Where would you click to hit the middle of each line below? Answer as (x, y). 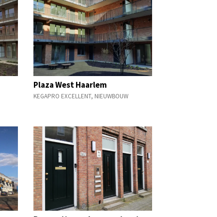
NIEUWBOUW (111, 96)
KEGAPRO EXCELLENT (62, 96)
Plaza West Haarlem (70, 85)
